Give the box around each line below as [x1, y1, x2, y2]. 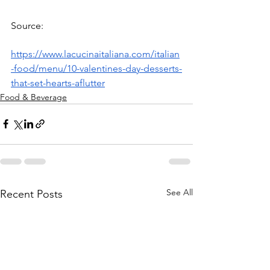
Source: [11, 19, 46, 31]
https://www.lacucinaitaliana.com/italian [11, 48, 180, 60]
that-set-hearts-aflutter [11, 77, 105, 89]
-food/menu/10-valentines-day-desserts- [11, 62, 182, 74]
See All [166, 186, 193, 198]
